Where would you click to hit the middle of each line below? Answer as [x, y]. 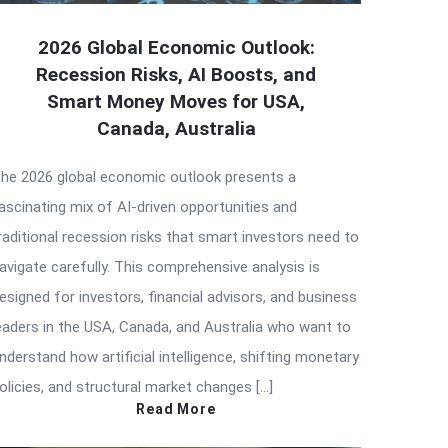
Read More [176, 408]
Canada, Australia [176, 128]
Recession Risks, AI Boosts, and [176, 74]
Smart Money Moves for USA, [176, 101]
